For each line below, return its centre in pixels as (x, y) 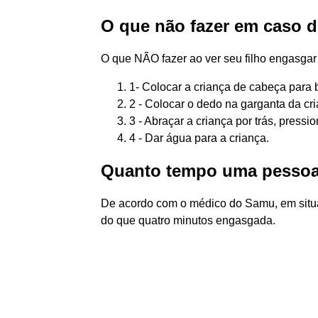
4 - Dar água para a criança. (199, 138)
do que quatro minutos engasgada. (188, 220)
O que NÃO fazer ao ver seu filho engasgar (209, 59)
